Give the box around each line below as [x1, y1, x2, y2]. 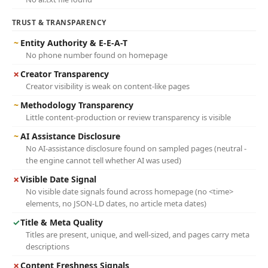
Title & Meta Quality [20, 217, 103, 228]
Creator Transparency [20, 68, 109, 80]
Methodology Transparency [20, 99, 133, 111]
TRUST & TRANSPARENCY [12, 17, 106, 28]
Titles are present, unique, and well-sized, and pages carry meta [26, 229, 249, 240]
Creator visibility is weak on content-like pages [26, 81, 190, 92]
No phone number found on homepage [26, 50, 167, 60]
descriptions [26, 241, 69, 252]
